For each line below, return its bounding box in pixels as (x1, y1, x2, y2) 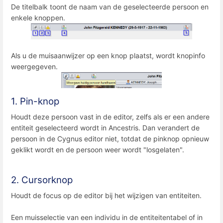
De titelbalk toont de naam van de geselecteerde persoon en (11, 2, 209, 11)
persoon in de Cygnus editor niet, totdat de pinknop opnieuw (11, 134, 209, 143)
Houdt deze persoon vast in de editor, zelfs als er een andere (11, 112, 210, 121)
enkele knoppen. (11, 13, 65, 22)
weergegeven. (11, 62, 58, 71)
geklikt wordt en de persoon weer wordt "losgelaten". (11, 145, 184, 154)
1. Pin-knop (11, 96, 59, 108)
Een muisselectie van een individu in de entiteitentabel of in (11, 213, 203, 222)
